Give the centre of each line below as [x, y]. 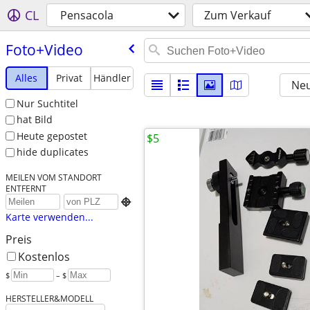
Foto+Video [44, 49]
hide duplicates [52, 152]
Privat [69, 77]
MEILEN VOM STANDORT [53, 177]
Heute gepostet [52, 136]
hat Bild [34, 120]
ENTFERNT [26, 189]
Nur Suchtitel [47, 103]
